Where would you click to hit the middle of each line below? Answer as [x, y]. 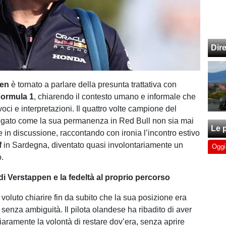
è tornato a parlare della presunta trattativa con [93, 84]
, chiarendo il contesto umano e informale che [115, 97]
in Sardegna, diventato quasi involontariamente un [93, 145]
